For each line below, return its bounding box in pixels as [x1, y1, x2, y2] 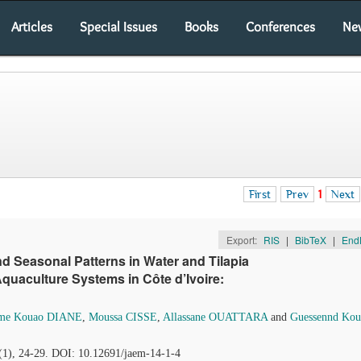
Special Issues [80, 19, 157, 35]
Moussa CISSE [89, 311, 157, 323]
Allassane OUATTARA [163, 311, 268, 323]
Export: [226, 233, 259, 247]
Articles [11, 19, 52, 35]
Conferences [246, 19, 315, 35]
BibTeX [294, 233, 326, 247]
